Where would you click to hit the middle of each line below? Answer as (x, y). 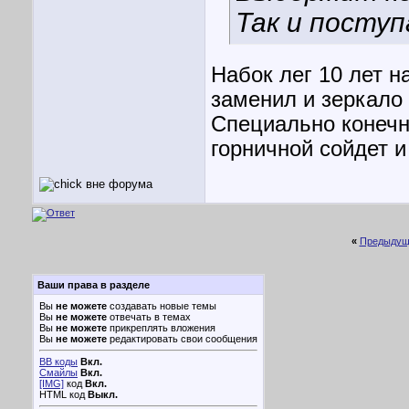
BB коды (58, 362)
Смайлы (58, 372)
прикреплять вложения (161, 328)
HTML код (63, 394)
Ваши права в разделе (94, 285)
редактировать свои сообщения (182, 339)
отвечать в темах (149, 317)
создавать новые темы (162, 306)
